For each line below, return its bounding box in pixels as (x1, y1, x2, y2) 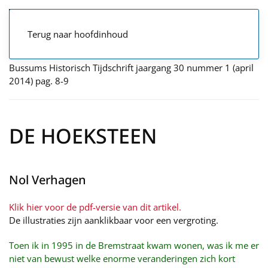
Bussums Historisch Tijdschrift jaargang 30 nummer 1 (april (9, 62, 254, 74)
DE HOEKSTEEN (9, 122, 157, 150)
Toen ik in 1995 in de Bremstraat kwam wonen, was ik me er (9, 239, 259, 251)
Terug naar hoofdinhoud (28, 28, 128, 40)
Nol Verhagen (9, 172, 86, 188)
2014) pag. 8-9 (9, 75, 69, 87)
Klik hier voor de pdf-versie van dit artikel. (9, 201, 181, 213)
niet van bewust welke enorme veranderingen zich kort (9, 252, 235, 264)
